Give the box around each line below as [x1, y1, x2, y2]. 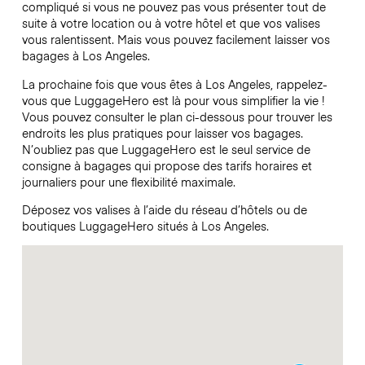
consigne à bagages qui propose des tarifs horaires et [21, 156, 312, 174]
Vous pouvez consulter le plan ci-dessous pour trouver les [21, 108, 332, 125]
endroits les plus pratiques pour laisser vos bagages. [21, 124, 303, 141]
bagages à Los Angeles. [21, 47, 150, 64]
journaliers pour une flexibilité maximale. [21, 173, 239, 190]
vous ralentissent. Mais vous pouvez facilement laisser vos [21, 31, 330, 48]
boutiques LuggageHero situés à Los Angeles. [21, 217, 272, 234]
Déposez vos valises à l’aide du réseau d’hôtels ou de [21, 200, 307, 218]
